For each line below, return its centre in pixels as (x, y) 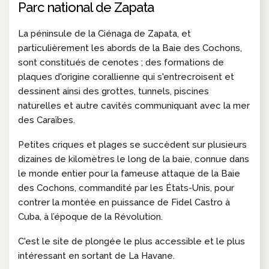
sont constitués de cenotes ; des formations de (121, 63)
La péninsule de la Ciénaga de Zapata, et (104, 34)
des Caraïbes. (47, 120)
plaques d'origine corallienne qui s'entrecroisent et (126, 77)
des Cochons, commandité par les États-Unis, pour (126, 188)
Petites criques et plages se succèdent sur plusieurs (132, 145)
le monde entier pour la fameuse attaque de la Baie (129, 174)
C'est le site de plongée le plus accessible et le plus (131, 242)
